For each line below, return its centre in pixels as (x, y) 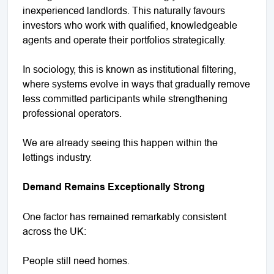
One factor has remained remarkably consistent (124, 216)
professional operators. (72, 113)
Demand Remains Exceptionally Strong (114, 187)
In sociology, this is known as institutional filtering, (129, 69)
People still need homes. (76, 260)
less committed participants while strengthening (125, 98)
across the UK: (54, 231)
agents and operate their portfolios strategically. (124, 39)
